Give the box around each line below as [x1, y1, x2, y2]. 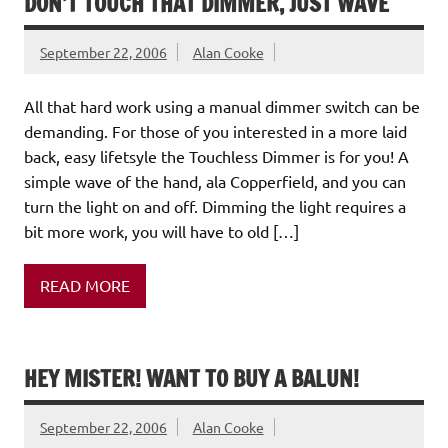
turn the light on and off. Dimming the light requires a [24, 195, 406, 216]
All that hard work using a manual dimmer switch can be [24, 95, 420, 116]
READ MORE [40, 275, 130, 296]
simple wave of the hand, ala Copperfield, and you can [24, 170, 406, 191]
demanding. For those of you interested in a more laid [24, 120, 407, 141]
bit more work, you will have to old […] [24, 220, 299, 241]
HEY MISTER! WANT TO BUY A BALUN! [24, 362, 359, 394]
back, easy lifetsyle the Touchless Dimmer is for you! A [24, 145, 409, 166]
